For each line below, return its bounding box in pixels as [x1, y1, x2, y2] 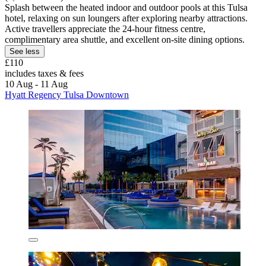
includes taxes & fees [5, 68, 84, 79]
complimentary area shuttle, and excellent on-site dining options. [5, 34, 245, 45]
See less [9, 47, 40, 56]
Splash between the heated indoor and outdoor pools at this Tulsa [5, 2, 248, 13]
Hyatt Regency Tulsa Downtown [5, 90, 129, 100]
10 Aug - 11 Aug [5, 79, 68, 90]
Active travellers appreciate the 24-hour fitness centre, [5, 24, 205, 34]
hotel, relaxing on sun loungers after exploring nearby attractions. [5, 13, 248, 24]
